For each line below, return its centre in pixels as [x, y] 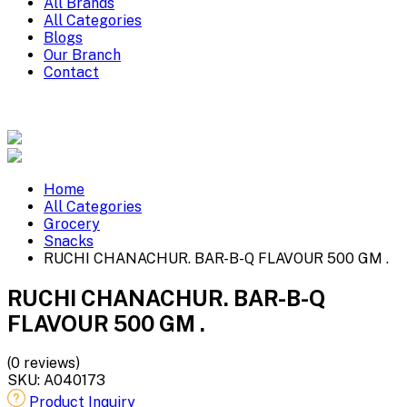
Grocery [72, 223]
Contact [71, 72]
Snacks [69, 241]
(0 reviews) [44, 362]
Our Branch [82, 55]
